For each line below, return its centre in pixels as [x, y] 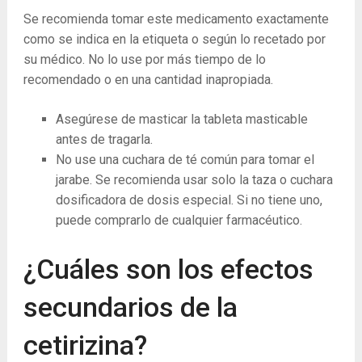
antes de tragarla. [104, 140]
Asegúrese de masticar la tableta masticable [181, 120]
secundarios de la [130, 307]
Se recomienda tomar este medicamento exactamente [176, 19]
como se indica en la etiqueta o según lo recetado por [174, 40]
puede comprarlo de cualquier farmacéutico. [179, 221]
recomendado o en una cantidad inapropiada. [148, 80]
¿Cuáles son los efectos [168, 269]
